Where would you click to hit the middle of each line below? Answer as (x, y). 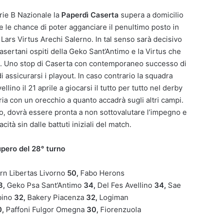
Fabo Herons (102, 173)
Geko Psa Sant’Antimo (44, 185)
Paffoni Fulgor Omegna (46, 210)
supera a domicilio (151, 15)
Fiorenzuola (121, 210)
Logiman (114, 198)
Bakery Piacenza (57, 198)
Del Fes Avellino (126, 185)
